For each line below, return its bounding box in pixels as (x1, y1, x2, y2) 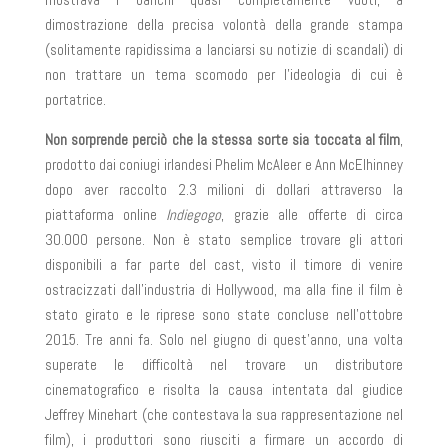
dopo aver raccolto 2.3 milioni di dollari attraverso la (44, 180, 404, 199)
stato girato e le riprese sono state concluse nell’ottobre (44, 305, 404, 324)
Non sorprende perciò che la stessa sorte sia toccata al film (44, 130, 401, 149)
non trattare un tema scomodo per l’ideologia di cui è (44, 65, 404, 84)
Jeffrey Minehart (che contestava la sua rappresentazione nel (44, 405, 404, 424)
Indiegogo (166, 205, 222, 224)
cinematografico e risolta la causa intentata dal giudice (44, 380, 404, 399)
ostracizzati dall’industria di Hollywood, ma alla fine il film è (44, 280, 404, 299)
